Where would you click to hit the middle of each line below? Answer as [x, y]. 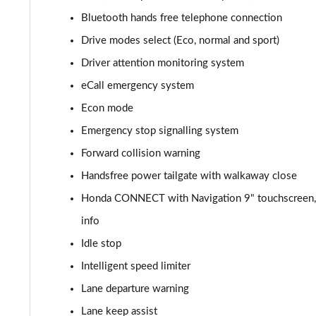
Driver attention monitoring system [163, 63]
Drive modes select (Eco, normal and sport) [180, 41]
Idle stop [101, 244]
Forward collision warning [141, 153]
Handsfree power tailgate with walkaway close [189, 176]
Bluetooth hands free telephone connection [182, 18]
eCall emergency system [138, 86]
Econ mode [107, 108]
